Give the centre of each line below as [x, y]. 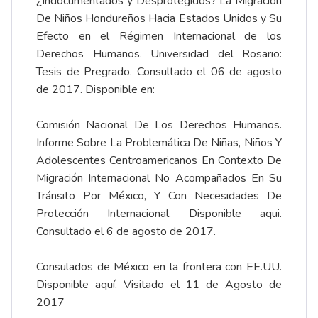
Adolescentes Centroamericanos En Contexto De [159, 160]
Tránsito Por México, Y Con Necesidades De [159, 196]
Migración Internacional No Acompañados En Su [159, 178]
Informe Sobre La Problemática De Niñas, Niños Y [159, 142]
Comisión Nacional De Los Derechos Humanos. [159, 125]
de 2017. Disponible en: [95, 89]
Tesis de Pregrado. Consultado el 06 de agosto [159, 71]
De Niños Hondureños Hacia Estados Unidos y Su [159, 18]
